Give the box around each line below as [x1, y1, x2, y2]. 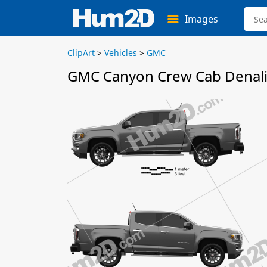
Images [185, 13, 218, 26]
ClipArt [67, 47, 95, 58]
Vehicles [104, 47, 137, 58]
